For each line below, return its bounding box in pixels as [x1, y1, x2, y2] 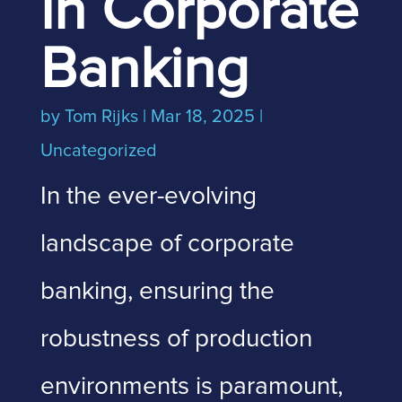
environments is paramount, [39, 374, 343, 399]
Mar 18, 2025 [150, 108, 255, 126]
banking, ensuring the [39, 279, 275, 304]
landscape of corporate [39, 232, 294, 257]
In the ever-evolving [39, 184, 257, 209]
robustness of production [39, 327, 312, 352]
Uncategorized [39, 142, 157, 160]
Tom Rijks [64, 108, 138, 126]
